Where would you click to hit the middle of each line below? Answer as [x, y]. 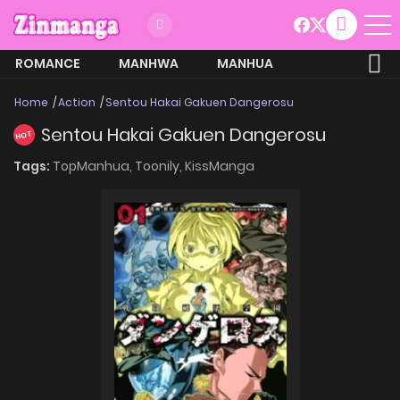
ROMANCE [48, 63]
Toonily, [160, 166]
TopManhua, [94, 166]
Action [77, 102]
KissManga [220, 166]
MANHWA [149, 63]
